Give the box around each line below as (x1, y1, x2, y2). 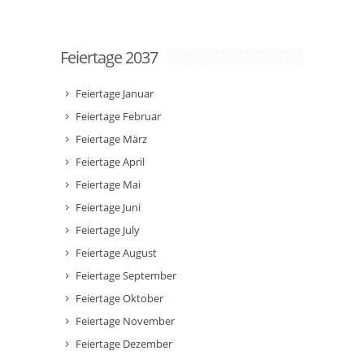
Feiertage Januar (76, 86, 154, 101)
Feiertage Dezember (76, 336, 172, 351)
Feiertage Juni (76, 200, 141, 214)
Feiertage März (76, 132, 147, 146)
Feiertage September (76, 268, 176, 283)
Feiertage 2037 (60, 46, 158, 68)
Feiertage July (76, 223, 140, 237)
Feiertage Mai (76, 177, 141, 192)
